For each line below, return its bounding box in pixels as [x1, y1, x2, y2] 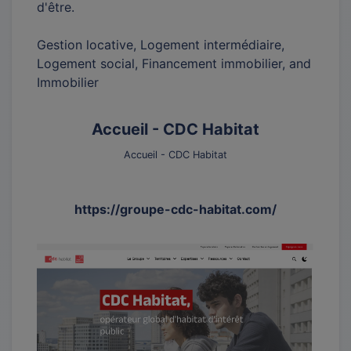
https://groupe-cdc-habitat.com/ [74, 201, 277, 218]
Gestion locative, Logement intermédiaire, [37, 37, 284, 53]
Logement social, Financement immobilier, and [37, 56, 311, 72]
